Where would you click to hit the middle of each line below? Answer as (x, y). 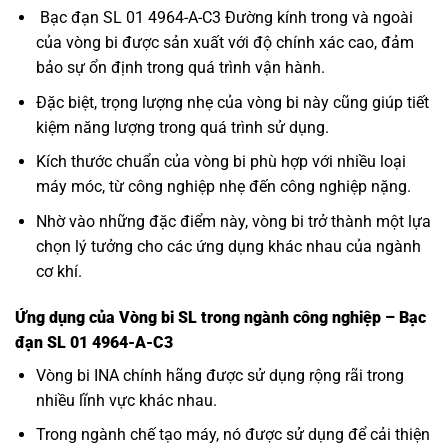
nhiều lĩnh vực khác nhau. (126, 400)
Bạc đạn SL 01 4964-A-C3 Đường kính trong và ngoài (224, 18)
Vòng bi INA (77, 375)
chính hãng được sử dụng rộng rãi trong (261, 375)
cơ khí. (58, 271)
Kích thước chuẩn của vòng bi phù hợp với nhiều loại (220, 162)
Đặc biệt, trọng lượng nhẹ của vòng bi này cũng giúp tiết (232, 102)
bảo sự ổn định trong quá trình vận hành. (180, 68)
